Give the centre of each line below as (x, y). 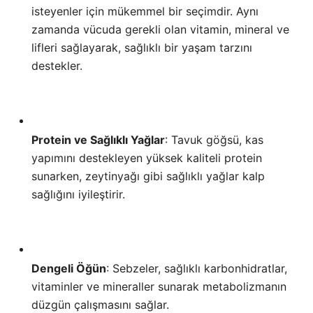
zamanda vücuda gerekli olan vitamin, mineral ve (160, 30)
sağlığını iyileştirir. (78, 195)
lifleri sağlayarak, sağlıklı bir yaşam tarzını (142, 48)
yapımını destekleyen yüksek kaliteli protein (147, 158)
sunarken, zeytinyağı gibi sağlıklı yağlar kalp (148, 176)
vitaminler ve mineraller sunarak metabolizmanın (159, 287)
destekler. (57, 66)
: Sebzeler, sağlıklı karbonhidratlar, (197, 269)
